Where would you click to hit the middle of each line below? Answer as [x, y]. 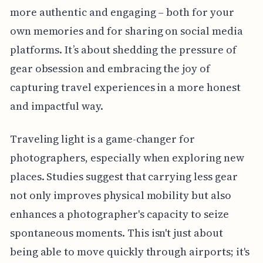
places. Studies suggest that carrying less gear [124, 176]
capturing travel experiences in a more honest [125, 87]
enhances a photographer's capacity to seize [119, 214]
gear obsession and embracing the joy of [110, 68]
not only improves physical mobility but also [120, 195]
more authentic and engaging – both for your [122, 12]
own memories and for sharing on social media [126, 31]
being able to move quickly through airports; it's [130, 251]
